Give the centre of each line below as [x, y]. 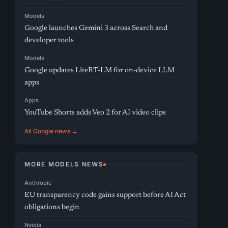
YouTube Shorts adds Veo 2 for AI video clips [95, 113]
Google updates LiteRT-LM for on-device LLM [100, 70]
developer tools [49, 40]
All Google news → [51, 131]
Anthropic [38, 183]
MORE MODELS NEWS [64, 164]
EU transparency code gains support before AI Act [105, 195]
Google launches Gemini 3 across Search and [96, 28]
